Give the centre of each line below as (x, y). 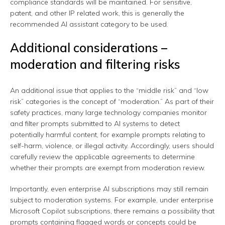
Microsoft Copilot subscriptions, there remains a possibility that (112, 211)
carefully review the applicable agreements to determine (102, 157)
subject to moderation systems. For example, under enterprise (112, 200)
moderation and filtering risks (95, 65)
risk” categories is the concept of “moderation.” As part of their (112, 102)
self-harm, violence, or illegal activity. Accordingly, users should (112, 146)
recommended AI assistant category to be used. (89, 24)
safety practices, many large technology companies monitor (108, 113)
